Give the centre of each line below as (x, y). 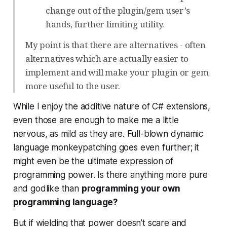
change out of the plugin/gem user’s (118, 10)
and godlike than (47, 188)
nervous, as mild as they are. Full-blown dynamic (108, 134)
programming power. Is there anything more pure (110, 175)
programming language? (65, 202)
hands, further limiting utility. (105, 24)
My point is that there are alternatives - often (115, 45)
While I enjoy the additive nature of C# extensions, (112, 106)
